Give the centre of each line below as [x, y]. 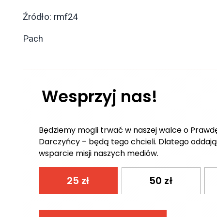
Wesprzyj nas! [100, 97]
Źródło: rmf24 [50, 17]
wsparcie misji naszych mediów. [99, 154]
